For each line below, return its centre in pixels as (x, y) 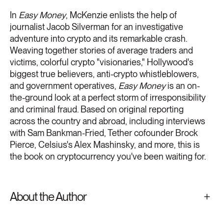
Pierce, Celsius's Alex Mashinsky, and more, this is (105, 144)
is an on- (183, 85)
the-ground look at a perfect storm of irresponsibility (108, 97)
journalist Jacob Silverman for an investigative (96, 27)
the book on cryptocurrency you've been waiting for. (108, 156)
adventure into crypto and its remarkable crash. (98, 38)
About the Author (48, 196)
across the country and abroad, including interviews (108, 121)
